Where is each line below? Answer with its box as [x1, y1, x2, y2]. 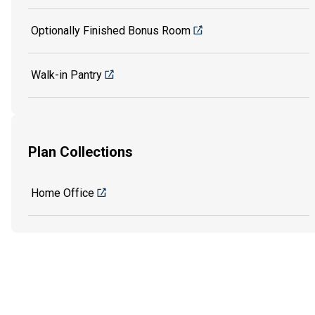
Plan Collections [28, 143, 133, 160]
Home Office [31, 186, 94, 200]
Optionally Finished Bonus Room [31, 24, 191, 38]
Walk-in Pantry [31, 68, 102, 82]
